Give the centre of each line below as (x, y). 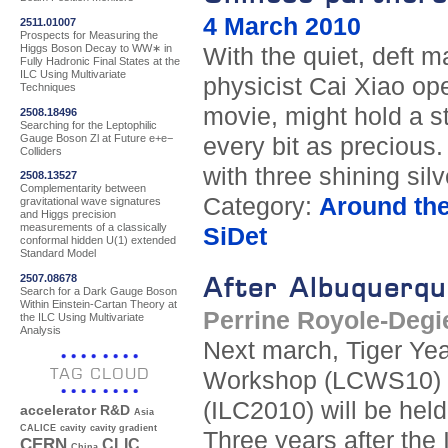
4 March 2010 (281, 27)
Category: (260, 207)
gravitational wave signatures (90, 201)
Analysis (40, 329)
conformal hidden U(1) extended (98, 240)
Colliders (41, 150)
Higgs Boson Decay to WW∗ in (96, 47)
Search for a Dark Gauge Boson (98, 290)
